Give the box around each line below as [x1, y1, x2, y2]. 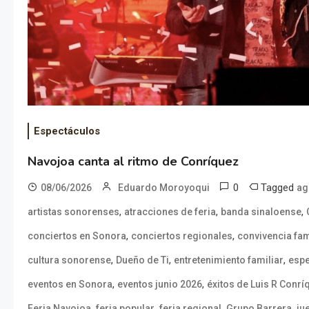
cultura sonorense [28, 254, 111, 266]
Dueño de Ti [116, 254, 169, 266]
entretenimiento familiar [174, 254, 283, 266]
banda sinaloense [221, 206, 301, 217]
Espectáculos [34, 124, 100, 137]
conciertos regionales [131, 230, 232, 241]
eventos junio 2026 [117, 278, 202, 290]
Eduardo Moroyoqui [118, 181, 210, 193]
